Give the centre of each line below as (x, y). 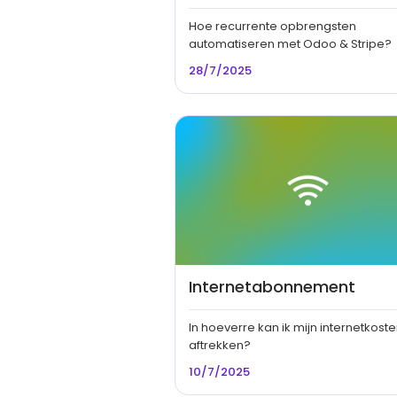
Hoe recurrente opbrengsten (272, 26)
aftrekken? (220, 345)
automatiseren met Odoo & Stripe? (290, 43)
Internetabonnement (272, 286)
